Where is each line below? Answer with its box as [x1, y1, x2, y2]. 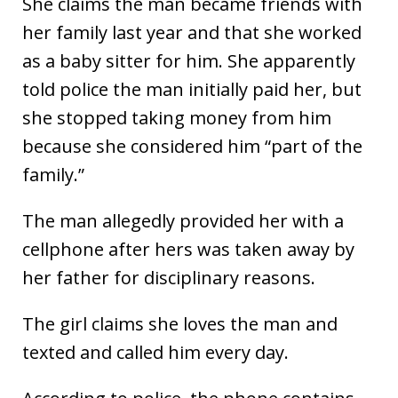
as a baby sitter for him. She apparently [22, 49, 355, 74]
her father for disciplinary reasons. [22, 266, 315, 291]
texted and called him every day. [22, 340, 289, 365]
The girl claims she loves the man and [22, 312, 338, 337]
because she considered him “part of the [22, 134, 362, 159]
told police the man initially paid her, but [22, 77, 362, 102]
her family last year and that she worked [22, 20, 362, 45]
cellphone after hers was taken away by [22, 237, 354, 262]
